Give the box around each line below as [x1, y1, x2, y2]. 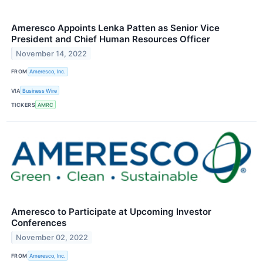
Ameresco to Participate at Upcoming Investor [11, 206, 211, 218]
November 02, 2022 [16, 233, 89, 242]
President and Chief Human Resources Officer [11, 33, 210, 45]
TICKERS [11, 101, 36, 108]
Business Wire [22, 87, 58, 94]
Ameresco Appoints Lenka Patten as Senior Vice [11, 22, 220, 33]
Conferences [11, 217, 66, 229]
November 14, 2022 [16, 49, 87, 58]
